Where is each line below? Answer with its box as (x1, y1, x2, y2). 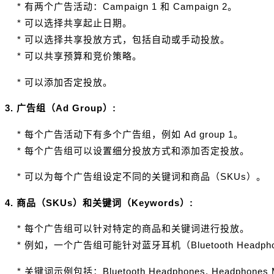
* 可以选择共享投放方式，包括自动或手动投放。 (5, 34, 230, 45)
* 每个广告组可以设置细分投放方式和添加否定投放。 (5, 145, 250, 156)
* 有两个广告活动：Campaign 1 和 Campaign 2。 (5, 1, 237, 12)
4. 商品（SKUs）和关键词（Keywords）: (5, 197, 193, 208)
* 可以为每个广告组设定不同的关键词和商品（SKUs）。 (5, 171, 266, 182)
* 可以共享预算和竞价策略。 (5, 51, 142, 62)
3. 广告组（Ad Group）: (5, 103, 116, 114)
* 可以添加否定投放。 (5, 76, 113, 87)
